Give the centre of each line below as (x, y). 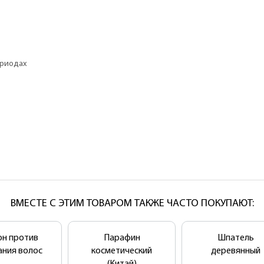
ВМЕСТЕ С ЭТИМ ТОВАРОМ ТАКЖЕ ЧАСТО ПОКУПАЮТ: (132, 204)
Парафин (122, 238)
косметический (122, 251)
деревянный (235, 251)
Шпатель (235, 238)
